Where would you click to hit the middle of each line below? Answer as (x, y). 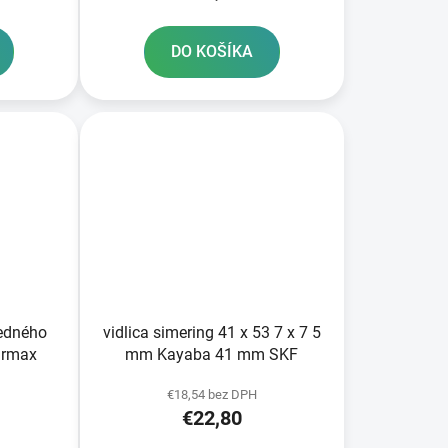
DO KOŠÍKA (211, 52)
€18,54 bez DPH (211, 394)
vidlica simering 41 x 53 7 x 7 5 (211, 332)
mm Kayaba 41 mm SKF (212, 354)
